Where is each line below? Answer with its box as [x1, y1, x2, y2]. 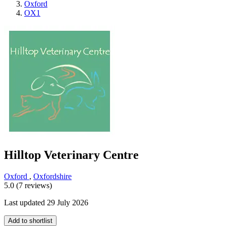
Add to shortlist [8, 217, 52, 225]
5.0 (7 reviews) [4, 181, 52, 190]
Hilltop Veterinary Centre [4, 148, 139, 162]
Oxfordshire [33, 172, 72, 181]
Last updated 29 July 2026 [4, 198, 88, 207]
